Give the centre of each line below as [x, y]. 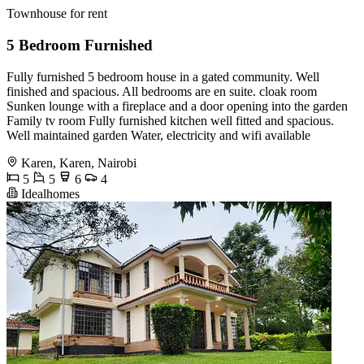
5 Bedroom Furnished [80, 45]
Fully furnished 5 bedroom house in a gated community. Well [163, 76]
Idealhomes [49, 193]
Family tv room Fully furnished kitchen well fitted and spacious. [170, 120]
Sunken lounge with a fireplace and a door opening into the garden [177, 106]
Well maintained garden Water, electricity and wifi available [158, 135]
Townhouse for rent [57, 14]
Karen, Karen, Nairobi [79, 162]
